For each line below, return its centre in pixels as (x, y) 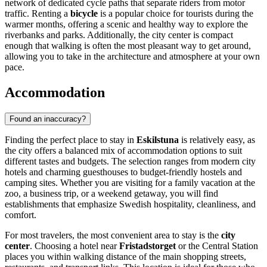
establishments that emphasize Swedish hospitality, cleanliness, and (130, 204)
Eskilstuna (158, 140)
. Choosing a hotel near (74, 246)
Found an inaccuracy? (48, 119)
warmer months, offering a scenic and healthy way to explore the (126, 24)
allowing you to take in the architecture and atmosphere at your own (132, 57)
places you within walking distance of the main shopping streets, (125, 257)
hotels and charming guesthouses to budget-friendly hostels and (123, 172)
